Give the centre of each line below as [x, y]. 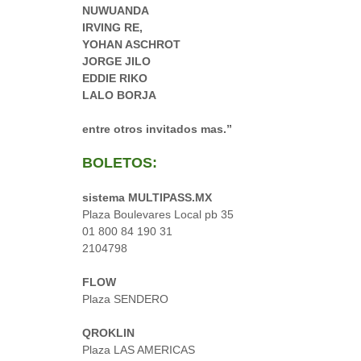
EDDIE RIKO [115, 78]
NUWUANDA [116, 10]
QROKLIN [108, 333]
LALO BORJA [119, 95]
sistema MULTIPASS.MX [147, 197]
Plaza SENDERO [125, 299]
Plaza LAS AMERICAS [139, 350]
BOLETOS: [120, 163]
